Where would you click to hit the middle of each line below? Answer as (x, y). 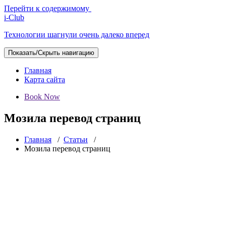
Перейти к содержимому (47, 8)
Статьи (76, 139)
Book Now (42, 97)
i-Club (14, 17)
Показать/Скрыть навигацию (51, 53)
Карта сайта (45, 79)
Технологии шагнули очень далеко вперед (77, 35)
